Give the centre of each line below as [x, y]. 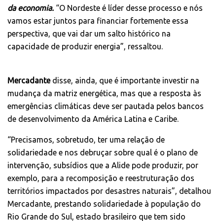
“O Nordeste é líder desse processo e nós [129, 8]
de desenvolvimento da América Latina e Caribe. [93, 119]
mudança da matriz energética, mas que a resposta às [104, 93]
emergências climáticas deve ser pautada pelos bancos [106, 106]
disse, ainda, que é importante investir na [125, 80]
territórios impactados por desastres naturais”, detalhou [109, 191]
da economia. [31, 8]
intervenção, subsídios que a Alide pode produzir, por [103, 165]
